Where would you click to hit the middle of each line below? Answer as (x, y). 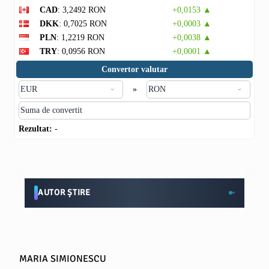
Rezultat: (35, 129)
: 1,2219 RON (80, 38)
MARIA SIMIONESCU (63, 259)
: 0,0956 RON (81, 51)
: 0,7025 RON (83, 24)
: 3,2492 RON (82, 10)
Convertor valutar (134, 69)
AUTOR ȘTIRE (64, 192)
